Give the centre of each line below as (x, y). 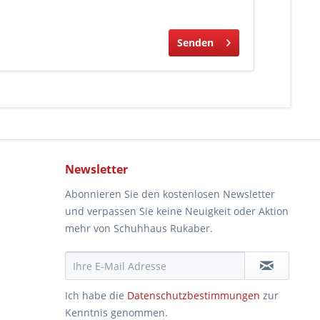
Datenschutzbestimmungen (194, 295)
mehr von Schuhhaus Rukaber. (139, 228)
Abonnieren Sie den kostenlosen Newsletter (170, 194)
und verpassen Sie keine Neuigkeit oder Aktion (177, 211)
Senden (195, 42)
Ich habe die (96, 295)
